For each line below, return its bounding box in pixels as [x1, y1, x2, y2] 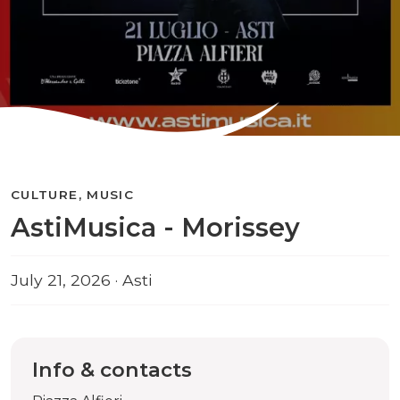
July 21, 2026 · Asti [11, 271, 152, 289]
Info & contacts [32, 357, 192, 382]
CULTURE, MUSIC [11, 187, 135, 202]
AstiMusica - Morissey [11, 212, 300, 243]
